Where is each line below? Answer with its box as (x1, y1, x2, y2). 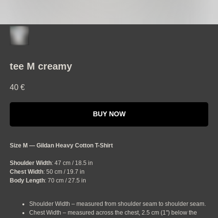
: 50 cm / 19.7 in (43, 168, 85, 175)
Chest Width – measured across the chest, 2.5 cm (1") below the (29, 209, 197, 216)
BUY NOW (92, 110, 126, 118)
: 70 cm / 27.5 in (45, 177, 86, 184)
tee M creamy (10, 61, 72, 72)
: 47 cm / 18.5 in (52, 159, 93, 166)
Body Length (10, 177, 45, 184)
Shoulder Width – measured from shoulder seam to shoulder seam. (29, 200, 206, 207)
